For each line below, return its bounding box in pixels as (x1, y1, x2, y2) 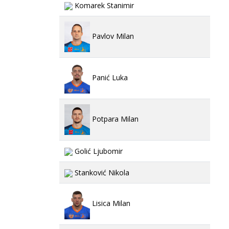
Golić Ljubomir (73, 146, 123, 156)
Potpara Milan (90, 113, 139, 124)
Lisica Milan (90, 198, 130, 208)
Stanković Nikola (73, 168, 129, 177)
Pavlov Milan (90, 31, 134, 41)
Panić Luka (90, 72, 128, 82)
